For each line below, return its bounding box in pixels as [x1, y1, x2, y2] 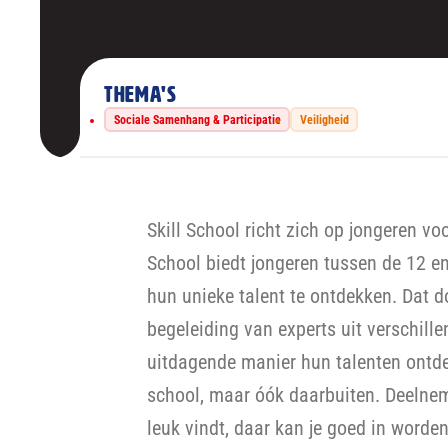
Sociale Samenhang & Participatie [113, 112, 281, 127]
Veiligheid [299, 112, 349, 127]
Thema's [104, 83, 177, 106]
